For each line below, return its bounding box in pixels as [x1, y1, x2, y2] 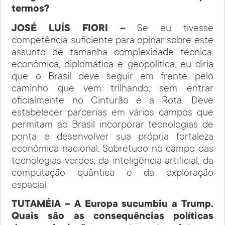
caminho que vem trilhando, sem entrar [12, 83, 213, 95]
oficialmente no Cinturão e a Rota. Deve [12, 95, 213, 107]
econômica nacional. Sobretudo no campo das [12, 144, 213, 155]
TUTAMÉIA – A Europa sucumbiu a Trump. [12, 199, 213, 211]
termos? [12, 4, 50, 16]
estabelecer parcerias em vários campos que [12, 107, 213, 119]
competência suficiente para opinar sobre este [12, 35, 213, 47]
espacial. [12, 180, 48, 191]
